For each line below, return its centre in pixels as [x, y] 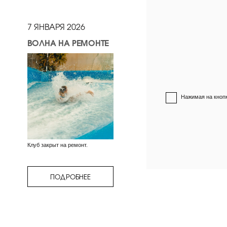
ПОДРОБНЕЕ [70, 177]
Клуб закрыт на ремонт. [58, 145]
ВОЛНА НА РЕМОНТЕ [68, 42]
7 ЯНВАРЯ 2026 [56, 26]
